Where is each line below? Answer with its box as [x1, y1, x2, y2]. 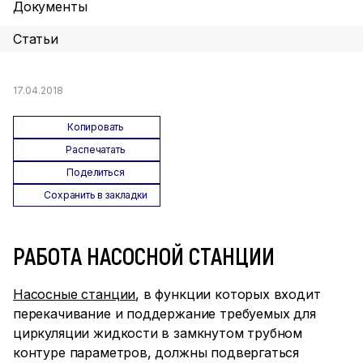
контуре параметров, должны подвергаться [13, 344, 300, 361]
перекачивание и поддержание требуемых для [13, 305, 316, 322]
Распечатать [66, 143, 126, 156]
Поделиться [66, 166, 125, 178]
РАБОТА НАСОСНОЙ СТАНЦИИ [13, 241, 275, 270]
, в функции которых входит [135, 286, 321, 302]
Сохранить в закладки [44, 189, 147, 201]
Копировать [66, 121, 125, 133]
